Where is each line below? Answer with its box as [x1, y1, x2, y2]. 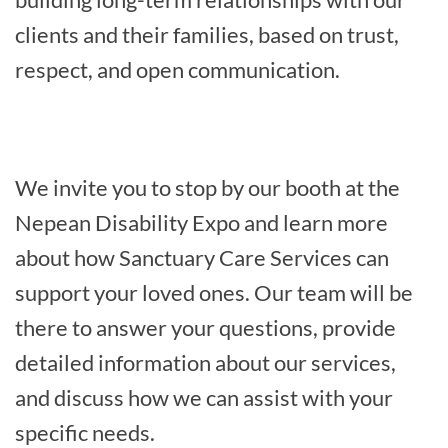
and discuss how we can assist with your [15, 383, 393, 411]
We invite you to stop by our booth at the [15, 173, 400, 201]
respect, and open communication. [15, 55, 340, 83]
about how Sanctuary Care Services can [15, 243, 389, 271]
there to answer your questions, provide [15, 313, 396, 341]
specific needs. [15, 418, 155, 446]
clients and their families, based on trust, [15, 20, 399, 48]
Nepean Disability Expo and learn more [15, 208, 388, 236]
